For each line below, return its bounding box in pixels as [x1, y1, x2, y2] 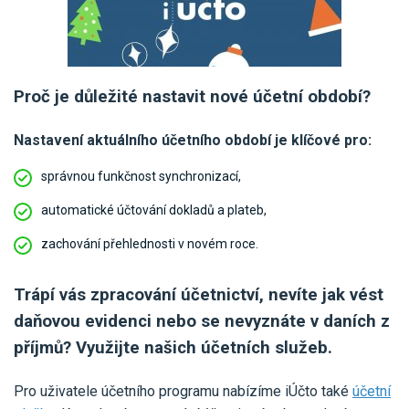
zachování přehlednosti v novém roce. [41, 236, 258, 251]
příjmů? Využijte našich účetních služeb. [14, 337, 332, 358]
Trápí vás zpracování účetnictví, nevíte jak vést [14, 284, 383, 305]
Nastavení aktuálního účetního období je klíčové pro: [14, 131, 372, 149]
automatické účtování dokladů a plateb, [41, 202, 267, 217]
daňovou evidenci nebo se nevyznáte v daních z [14, 310, 390, 331]
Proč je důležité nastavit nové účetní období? [14, 86, 371, 107]
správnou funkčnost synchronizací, [41, 168, 241, 184]
